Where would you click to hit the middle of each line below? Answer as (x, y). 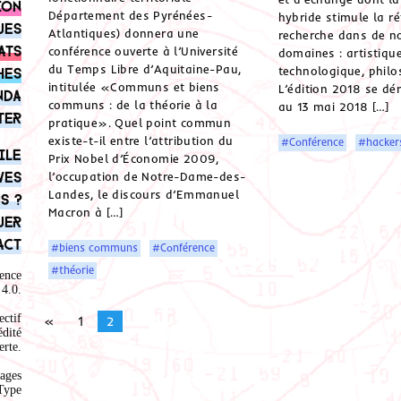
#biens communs (95, 248)
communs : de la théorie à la (133, 105)
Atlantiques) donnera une (124, 34)
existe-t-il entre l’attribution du (141, 141)
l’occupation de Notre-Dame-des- (147, 177)
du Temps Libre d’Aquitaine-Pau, (145, 69)
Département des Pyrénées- (130, 16)
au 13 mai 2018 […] (333, 107)
